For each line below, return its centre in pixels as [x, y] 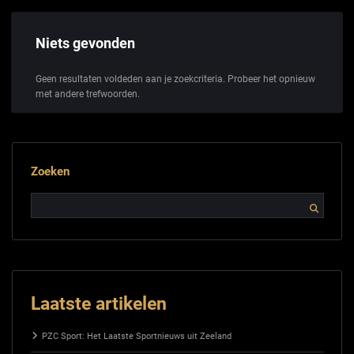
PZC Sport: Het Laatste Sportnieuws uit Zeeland [136, 336]
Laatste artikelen [98, 303]
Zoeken [50, 172]
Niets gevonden [85, 43]
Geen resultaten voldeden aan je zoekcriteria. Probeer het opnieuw [175, 79]
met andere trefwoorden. [88, 94]
